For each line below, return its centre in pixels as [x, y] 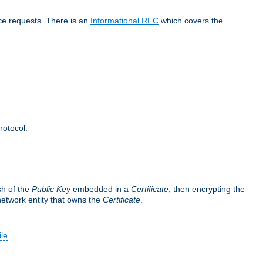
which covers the [191, 20]
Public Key [51, 189]
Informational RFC [124, 20]
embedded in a [101, 189]
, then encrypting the [207, 189]
